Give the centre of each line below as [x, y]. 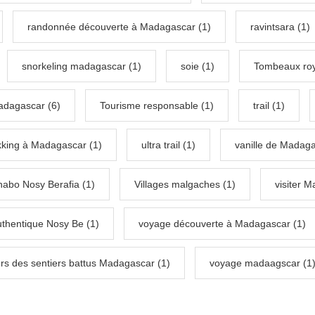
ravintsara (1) [280, 27]
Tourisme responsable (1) [157, 106]
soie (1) [198, 66]
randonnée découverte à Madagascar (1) [119, 27]
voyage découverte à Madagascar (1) [222, 224]
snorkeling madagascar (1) [82, 66]
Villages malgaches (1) [185, 185]
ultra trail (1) [168, 145]
